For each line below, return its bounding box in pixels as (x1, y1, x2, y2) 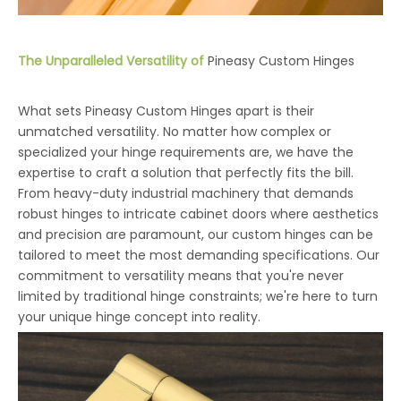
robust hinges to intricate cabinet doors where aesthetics (18, 205, 379, 224)
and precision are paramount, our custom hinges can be (18, 226, 373, 244)
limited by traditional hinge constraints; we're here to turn (18, 287, 378, 306)
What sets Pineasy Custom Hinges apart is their (18, 102, 314, 121)
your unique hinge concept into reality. (18, 308, 260, 327)
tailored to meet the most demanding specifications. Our (18, 246, 380, 265)
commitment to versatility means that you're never (18, 267, 344, 286)
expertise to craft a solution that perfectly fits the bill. (18, 164, 354, 183)
